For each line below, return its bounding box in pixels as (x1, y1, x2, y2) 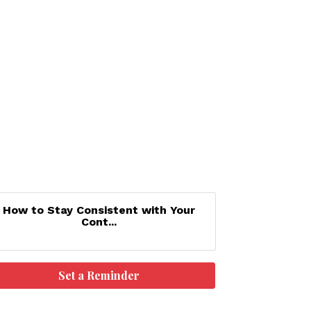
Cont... (81, 215, 117, 228)
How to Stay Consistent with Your (3, 203, 196, 217)
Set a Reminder (58, 268, 140, 283)
